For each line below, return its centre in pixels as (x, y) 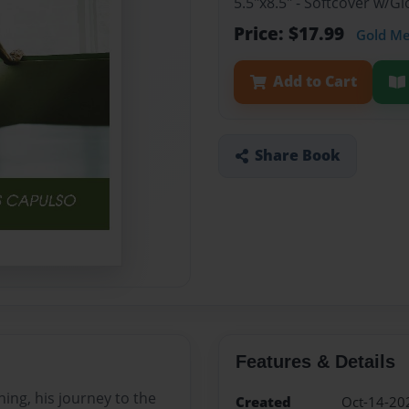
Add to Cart (315, 82)
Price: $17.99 (291, 34)
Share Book (297, 156)
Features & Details (315, 362)
